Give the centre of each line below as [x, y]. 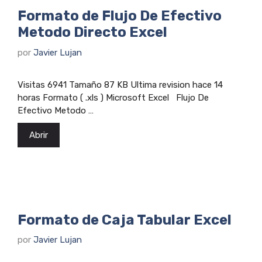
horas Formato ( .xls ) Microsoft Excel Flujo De [113, 97]
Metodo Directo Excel [92, 32]
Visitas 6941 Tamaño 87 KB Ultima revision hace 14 [120, 85]
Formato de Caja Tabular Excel [125, 220]
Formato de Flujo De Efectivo [120, 16]
